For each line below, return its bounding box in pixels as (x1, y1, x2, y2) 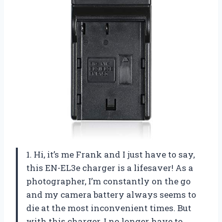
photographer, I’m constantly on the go (26, 175, 191, 187)
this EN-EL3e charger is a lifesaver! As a (26, 162, 193, 173)
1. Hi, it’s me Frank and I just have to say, (26, 148, 195, 160)
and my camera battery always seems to (26, 188, 196, 200)
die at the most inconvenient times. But (26, 202, 191, 214)
